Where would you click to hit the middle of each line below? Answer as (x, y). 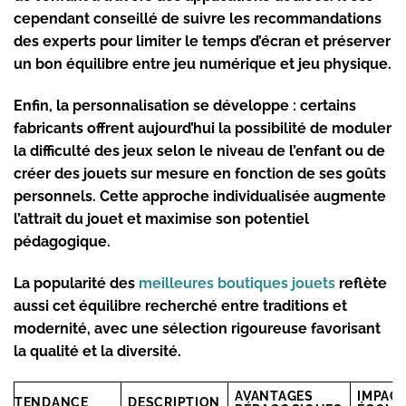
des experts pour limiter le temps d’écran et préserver (202, 42)
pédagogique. (62, 241)
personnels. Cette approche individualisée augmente (200, 196)
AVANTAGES (274, 395)
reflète (361, 283)
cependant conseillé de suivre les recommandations (198, 19)
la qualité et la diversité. (97, 351)
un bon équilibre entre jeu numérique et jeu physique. (203, 64)
